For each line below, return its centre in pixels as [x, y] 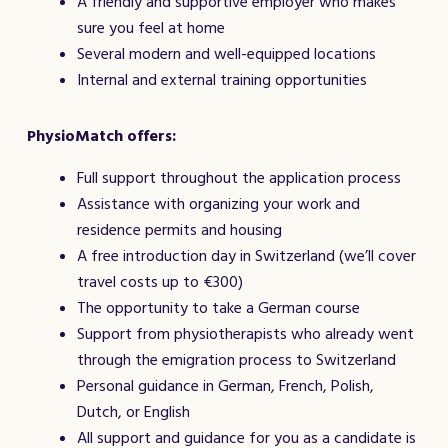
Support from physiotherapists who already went [245, 334]
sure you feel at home [151, 28]
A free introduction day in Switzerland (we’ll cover [246, 256]
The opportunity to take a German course [218, 308]
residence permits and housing [179, 230]
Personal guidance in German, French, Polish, [225, 386]
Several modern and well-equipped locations [226, 54]
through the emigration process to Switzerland [236, 360]
